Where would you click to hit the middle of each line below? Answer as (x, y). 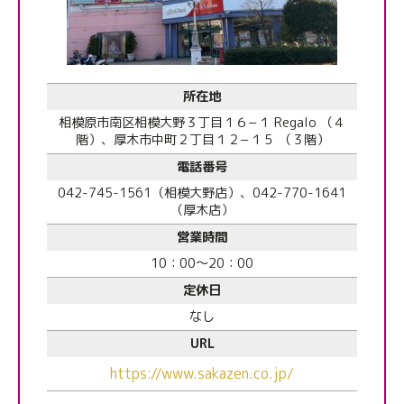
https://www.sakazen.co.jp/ (202, 374)
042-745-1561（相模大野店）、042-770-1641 (202, 193)
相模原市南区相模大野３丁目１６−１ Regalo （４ (202, 123)
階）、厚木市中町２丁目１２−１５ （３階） (202, 140)
